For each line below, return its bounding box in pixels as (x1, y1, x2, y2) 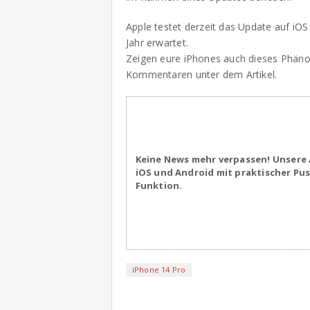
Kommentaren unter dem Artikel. (126, 68, 277, 81)
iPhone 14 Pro (132, 264, 186, 275)
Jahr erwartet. (126, 36, 188, 49)
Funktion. (135, 179, 183, 192)
